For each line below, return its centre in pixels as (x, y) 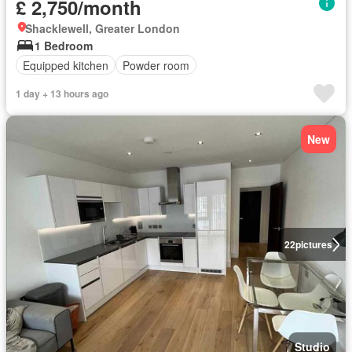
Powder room (156, 65)
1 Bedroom (64, 46)
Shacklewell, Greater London (103, 28)
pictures (313, 244)
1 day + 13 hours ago (62, 93)
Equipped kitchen (66, 65)
